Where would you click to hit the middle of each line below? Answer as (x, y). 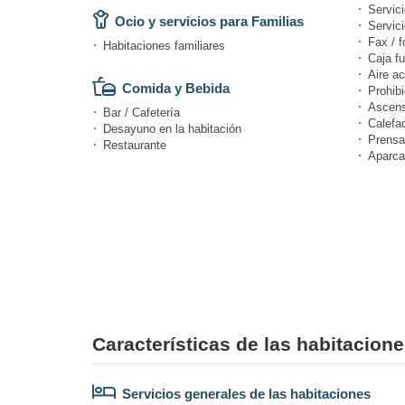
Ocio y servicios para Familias (209, 21)
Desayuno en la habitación (172, 128)
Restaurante (135, 145)
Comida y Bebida (176, 88)
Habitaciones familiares (164, 45)
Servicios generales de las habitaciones (246, 393)
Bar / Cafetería (141, 112)
